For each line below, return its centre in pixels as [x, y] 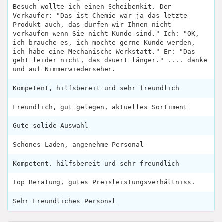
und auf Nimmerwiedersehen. [64, 69]
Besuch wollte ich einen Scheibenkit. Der [92, 6]
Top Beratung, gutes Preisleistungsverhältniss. [104, 182]
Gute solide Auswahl [51, 125]
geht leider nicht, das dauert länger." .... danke [110, 60]
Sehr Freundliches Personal [64, 201]
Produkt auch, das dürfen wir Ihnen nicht [92, 24]
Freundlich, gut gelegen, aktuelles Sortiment [100, 107]
